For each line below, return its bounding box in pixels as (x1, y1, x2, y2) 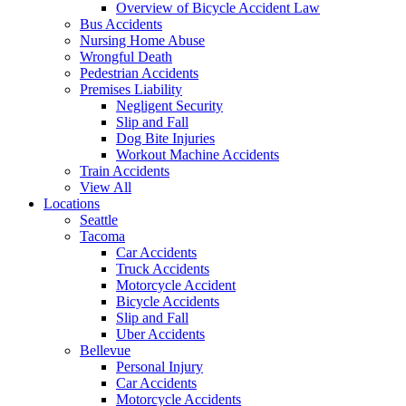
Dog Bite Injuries (116, 130, 215, 146)
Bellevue (80, 343, 130, 358)
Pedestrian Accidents (80, 65, 198, 81)
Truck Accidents (116, 261, 209, 276)
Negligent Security (116, 98, 223, 113)
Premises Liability (80, 82, 182, 97)
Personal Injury (116, 359, 203, 374)
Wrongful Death (80, 49, 172, 64)
